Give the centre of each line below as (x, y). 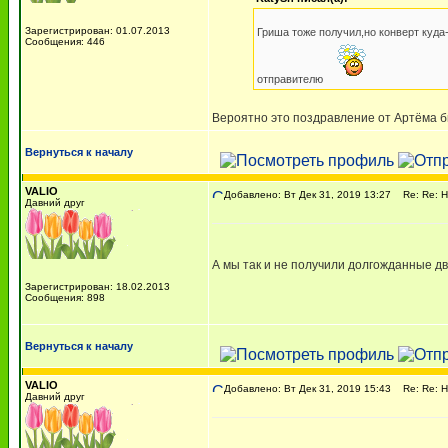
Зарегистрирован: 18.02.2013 (97, 286)
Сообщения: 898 (65, 297)
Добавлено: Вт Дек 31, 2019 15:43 (307, 388)
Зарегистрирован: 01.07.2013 (97, 30)
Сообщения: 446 (65, 41)
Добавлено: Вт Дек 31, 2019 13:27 (307, 194)
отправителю (291, 79)
